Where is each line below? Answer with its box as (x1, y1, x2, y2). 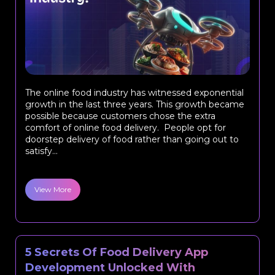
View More (34, 185, 71, 194)
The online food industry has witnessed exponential (25, 87, 244, 98)
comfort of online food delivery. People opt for (25, 122, 226, 133)
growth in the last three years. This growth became (25, 99, 244, 110)
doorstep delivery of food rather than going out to (25, 134, 239, 145)
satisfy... (25, 145, 58, 157)
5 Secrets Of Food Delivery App (25, 246, 208, 259)
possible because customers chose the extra (25, 110, 215, 122)
